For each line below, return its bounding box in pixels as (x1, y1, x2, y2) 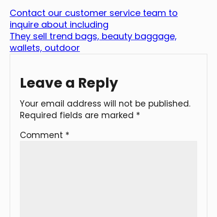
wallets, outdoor (10, 41, 80, 54)
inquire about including (10, 18, 108, 31)
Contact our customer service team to (10, 6, 178, 19)
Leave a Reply (20, 73, 118, 93)
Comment (20, 129, 65, 141)
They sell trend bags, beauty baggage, (10, 30, 177, 42)
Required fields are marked (20, 109, 136, 121)
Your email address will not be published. (20, 97, 190, 109)
